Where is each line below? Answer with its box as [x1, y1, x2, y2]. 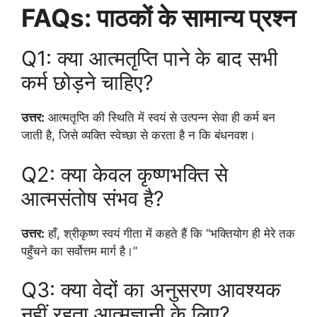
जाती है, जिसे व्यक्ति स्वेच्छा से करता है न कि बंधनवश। [21, 128, 255, 143]
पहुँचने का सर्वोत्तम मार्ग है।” [21, 243, 137, 258]
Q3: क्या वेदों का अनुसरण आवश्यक [21, 277, 281, 303]
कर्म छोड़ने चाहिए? [21, 70, 154, 96]
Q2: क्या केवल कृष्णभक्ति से [21, 161, 228, 187]
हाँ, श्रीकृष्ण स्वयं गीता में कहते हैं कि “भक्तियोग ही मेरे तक [45, 226, 295, 241]
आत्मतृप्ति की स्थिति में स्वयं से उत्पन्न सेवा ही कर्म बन [45, 110, 275, 125]
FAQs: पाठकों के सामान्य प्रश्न [21, 3, 296, 33]
